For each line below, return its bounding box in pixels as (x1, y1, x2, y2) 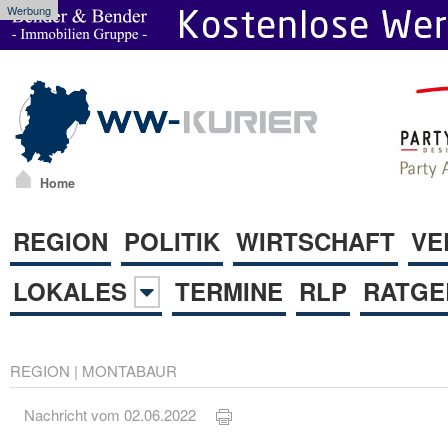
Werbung (7, 2, 51, 18)
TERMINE (175, 273, 283, 308)
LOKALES (13, 273, 134, 308)
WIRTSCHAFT (236, 223, 395, 258)
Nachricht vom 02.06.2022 (24, 404, 217, 426)
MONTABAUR (82, 359, 177, 381)
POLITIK (124, 223, 220, 258)
